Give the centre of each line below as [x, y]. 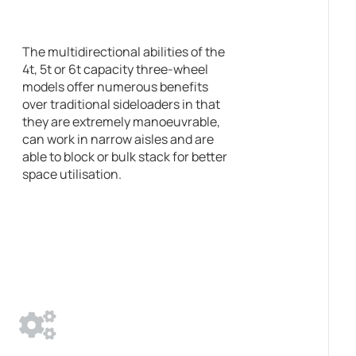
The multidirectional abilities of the [124, 51]
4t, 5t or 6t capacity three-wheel [116, 69]
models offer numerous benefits [116, 86]
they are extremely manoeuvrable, [122, 121]
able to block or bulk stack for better [125, 156]
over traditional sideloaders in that [122, 104]
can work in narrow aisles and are [118, 139]
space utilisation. [74, 174]
